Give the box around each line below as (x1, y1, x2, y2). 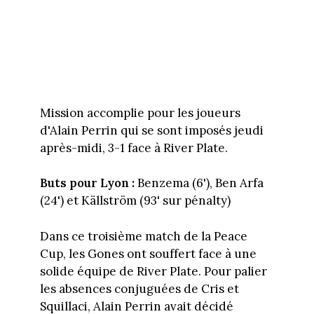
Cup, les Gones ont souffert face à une (39, 245, 257, 261)
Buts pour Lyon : (39, 175, 135, 191)
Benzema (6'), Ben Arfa (134, 175, 264, 191)
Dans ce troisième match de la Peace (39, 228, 247, 244)
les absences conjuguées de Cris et (39, 280, 239, 296)
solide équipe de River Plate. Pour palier (39, 263, 267, 279)
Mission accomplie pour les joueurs (39, 104, 240, 121)
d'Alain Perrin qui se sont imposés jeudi (39, 122, 264, 138)
